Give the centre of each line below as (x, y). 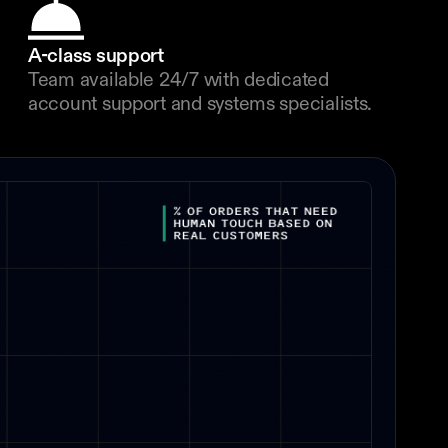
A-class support (96, 57)
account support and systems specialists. (200, 105)
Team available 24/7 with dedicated (178, 81)
